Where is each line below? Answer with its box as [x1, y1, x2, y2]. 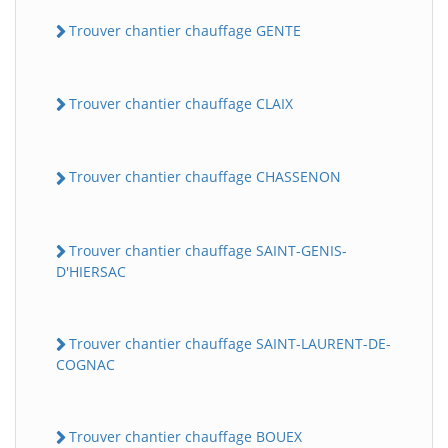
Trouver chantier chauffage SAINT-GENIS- [69, 240, 347, 260]
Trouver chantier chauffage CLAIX [69, 94, 293, 114]
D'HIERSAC [56, 261, 126, 281]
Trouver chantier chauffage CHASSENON [69, 167, 341, 187]
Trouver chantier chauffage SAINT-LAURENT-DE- [69, 333, 391, 353]
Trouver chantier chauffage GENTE [69, 20, 301, 40]
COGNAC [56, 355, 115, 375]
